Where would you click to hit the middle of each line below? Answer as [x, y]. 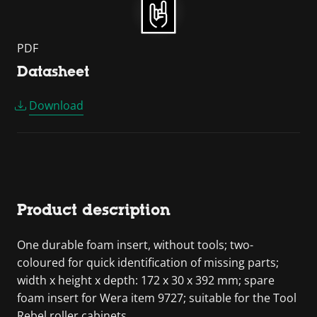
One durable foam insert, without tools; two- [135, 245]
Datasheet [53, 71]
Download [56, 105]
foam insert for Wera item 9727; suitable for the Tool [157, 298]
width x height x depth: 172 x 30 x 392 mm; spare [146, 280]
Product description [94, 210]
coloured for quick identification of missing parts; [148, 263]
